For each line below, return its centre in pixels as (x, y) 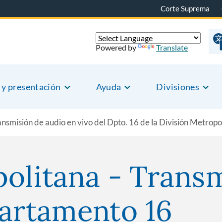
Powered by (117, 47)
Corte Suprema (185, 8)
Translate (172, 47)
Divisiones (178, 87)
